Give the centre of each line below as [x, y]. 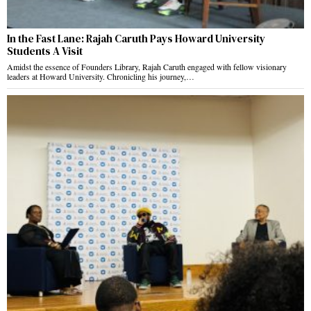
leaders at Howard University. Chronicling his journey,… [101, 77]
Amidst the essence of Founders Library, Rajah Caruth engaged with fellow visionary [147, 67]
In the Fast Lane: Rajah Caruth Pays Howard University [136, 39]
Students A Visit [46, 51]
